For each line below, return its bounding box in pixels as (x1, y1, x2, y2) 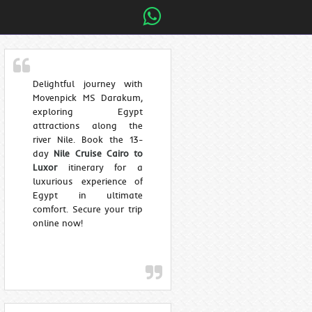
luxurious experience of (33, 175, 143, 187)
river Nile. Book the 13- (33, 134, 143, 146)
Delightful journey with (33, 78, 143, 90)
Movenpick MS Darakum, (33, 92, 143, 104)
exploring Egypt (33, 106, 143, 118)
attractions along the (33, 120, 143, 132)
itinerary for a (57, 162, 143, 173)
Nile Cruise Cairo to (54, 148, 143, 159)
